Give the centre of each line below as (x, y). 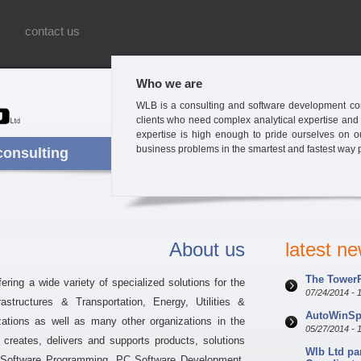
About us (207, 249)
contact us (52, 31)
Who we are (169, 83)
